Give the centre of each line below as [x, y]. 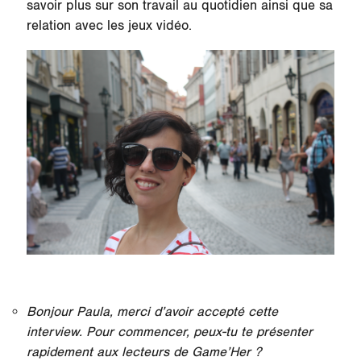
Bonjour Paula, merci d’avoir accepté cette [152, 312]
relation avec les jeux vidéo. [111, 25]
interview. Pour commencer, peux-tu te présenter [169, 332]
